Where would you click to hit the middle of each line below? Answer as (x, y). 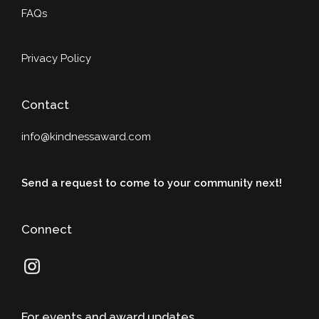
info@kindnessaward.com (86, 136)
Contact (45, 104)
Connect (47, 229)
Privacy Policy (56, 58)
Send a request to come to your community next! (152, 183)
